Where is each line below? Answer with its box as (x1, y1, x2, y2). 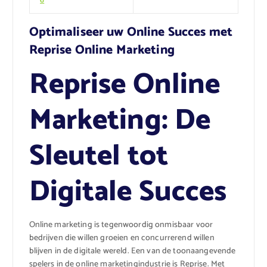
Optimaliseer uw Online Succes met (29, 22, 233, 43)
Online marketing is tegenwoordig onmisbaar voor (29, 218, 213, 232)
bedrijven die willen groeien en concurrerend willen (29, 231, 215, 246)
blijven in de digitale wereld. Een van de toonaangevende (29, 244, 236, 259)
